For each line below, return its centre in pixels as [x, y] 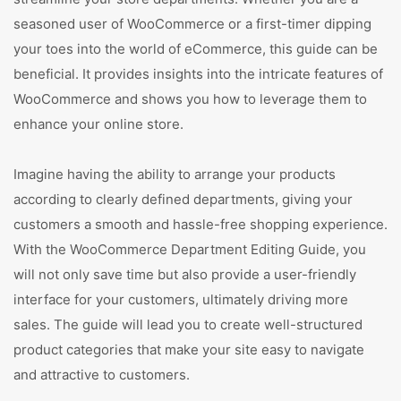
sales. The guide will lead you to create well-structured [188, 324]
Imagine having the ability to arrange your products [175, 174]
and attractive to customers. [102, 375]
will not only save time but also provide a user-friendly [185, 274]
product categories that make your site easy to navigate [189, 350]
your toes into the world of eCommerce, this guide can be [196, 49]
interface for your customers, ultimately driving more [181, 299]
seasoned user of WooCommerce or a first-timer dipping [192, 24]
